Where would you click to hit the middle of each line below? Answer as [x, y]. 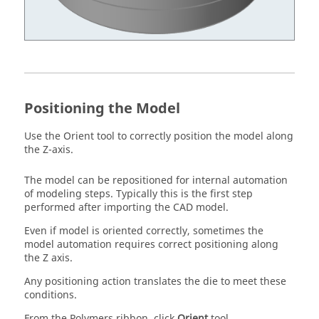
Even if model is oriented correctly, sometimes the [144, 231]
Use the [44, 136]
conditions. [51, 295]
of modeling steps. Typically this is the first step [138, 194]
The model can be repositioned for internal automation [156, 180]
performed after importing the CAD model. [126, 207]
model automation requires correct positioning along [151, 244]
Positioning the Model [102, 108]
